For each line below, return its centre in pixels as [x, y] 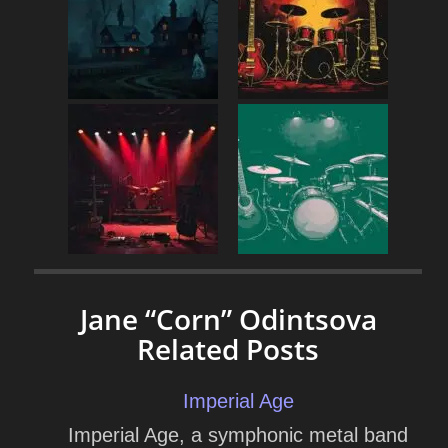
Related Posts [228, 348]
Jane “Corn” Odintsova [228, 318]
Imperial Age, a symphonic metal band [238, 434]
